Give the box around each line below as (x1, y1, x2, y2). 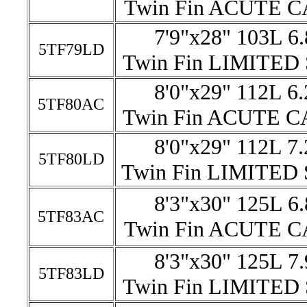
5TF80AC (38, 95, 104, 113)
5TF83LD (38, 265, 104, 282)
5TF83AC (38, 208, 104, 225)
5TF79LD (38, 40, 104, 58)
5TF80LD (38, 150, 104, 168)
